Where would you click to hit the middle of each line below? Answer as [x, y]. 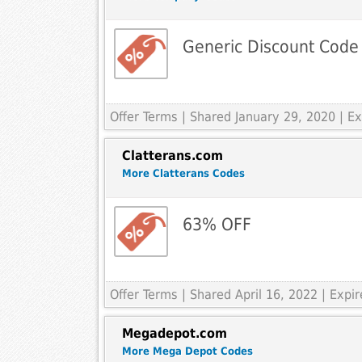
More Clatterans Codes [183, 174]
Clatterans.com [172, 156]
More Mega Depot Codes [187, 351]
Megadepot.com [174, 334]
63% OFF [217, 225]
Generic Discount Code [270, 47]
